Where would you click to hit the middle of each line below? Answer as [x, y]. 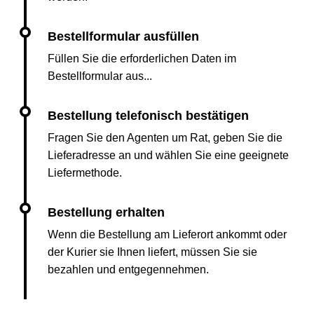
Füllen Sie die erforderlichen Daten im [142, 59]
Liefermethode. [85, 173]
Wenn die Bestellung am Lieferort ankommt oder [167, 234]
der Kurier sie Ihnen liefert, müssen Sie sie [152, 252]
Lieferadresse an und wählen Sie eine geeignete [168, 155]
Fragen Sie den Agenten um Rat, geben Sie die [165, 138]
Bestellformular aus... [100, 76]
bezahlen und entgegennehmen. [128, 269]
